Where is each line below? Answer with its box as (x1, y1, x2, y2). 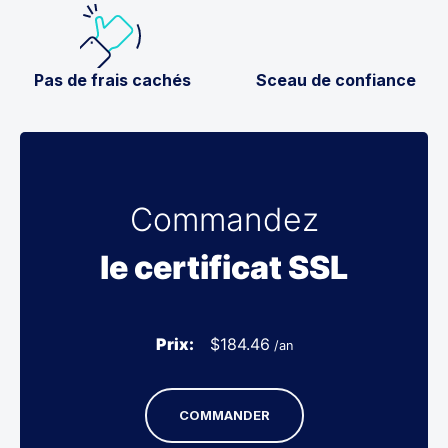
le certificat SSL (100, 247, 348, 287)
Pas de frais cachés (33, 69, 191, 90)
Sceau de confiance (256, 69, 416, 90)
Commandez (129, 199, 319, 239)
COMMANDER (178, 406, 270, 423)
